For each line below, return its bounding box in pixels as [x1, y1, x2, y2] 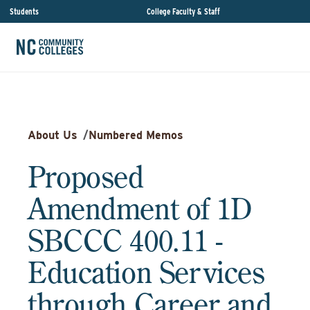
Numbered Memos [89, 129, 183, 142]
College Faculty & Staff [146, 6, 220, 17]
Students [10, 6, 39, 17]
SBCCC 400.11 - [28, 221, 223, 259]
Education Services [28, 253, 265, 291]
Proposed [28, 158, 144, 195]
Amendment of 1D [28, 190, 253, 227]
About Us [28, 129, 77, 142]
